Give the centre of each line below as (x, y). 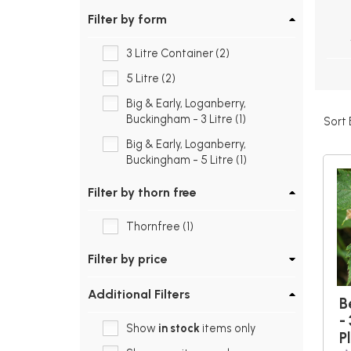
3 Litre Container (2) (178, 54)
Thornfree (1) (160, 227)
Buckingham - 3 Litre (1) (186, 119)
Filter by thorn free (142, 193)
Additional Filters (139, 295)
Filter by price (128, 259)
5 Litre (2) (151, 79)
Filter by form (127, 20)
